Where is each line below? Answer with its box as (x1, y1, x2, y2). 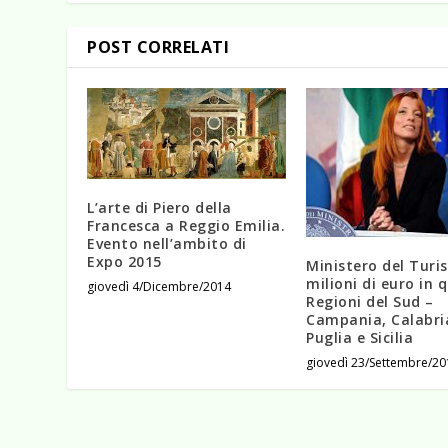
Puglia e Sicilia (306, 328, 413, 348)
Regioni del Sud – (306, 292, 434, 312)
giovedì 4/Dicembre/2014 (87, 278, 232, 296)
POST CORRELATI (87, 36, 230, 59)
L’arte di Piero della (87, 198, 232, 218)
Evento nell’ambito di (87, 234, 247, 254)
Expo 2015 (87, 252, 162, 272)
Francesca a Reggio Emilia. (87, 216, 286, 236)
